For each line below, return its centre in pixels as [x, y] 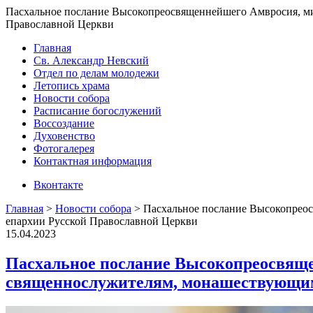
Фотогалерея [64, 148]
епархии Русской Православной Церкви [102, 221]
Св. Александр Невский [91, 60]
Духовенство [64, 136]
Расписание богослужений [97, 111]
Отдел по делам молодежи [96, 73]
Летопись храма [72, 86]
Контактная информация [93, 161]
